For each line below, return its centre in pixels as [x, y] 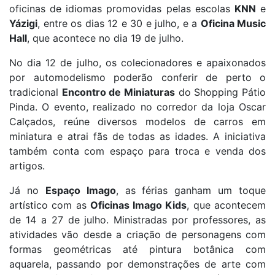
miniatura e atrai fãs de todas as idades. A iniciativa [137, 136]
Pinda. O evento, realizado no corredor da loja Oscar [137, 107]
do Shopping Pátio [221, 92]
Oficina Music [233, 23]
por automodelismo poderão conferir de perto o [137, 77]
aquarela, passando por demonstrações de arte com [137, 264]
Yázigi [23, 23]
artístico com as [50, 205]
